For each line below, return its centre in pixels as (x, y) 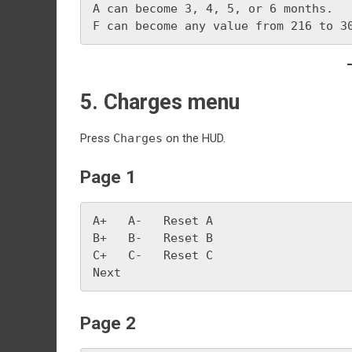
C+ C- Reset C (153, 255)
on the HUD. (194, 138)
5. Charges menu (160, 102)
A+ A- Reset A (153, 221)
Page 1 (108, 177)
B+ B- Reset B (153, 238)
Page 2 (108, 323)
